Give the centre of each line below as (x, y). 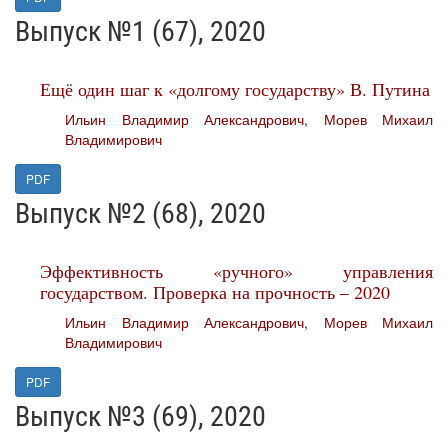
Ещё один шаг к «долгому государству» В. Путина (235, 89)
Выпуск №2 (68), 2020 (140, 213)
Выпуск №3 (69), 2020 (140, 416)
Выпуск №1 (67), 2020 (140, 31)
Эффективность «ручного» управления (236, 271)
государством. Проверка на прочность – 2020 (215, 292)
